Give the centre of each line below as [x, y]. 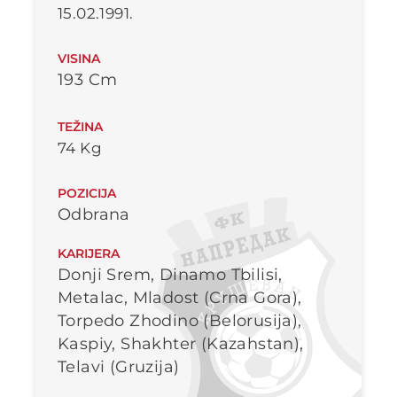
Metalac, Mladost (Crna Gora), [180, 298]
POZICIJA [87, 194]
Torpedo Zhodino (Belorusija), [180, 321]
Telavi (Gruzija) [119, 367]
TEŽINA [80, 127]
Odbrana [94, 215]
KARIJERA [89, 254]
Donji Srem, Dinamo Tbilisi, [170, 275]
